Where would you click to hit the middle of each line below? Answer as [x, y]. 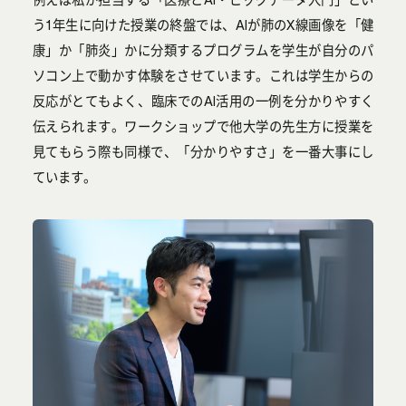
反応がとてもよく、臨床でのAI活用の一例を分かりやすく [203, 101]
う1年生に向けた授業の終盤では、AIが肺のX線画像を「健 [203, 25]
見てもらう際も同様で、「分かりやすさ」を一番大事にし [203, 152]
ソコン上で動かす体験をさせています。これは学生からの [203, 76]
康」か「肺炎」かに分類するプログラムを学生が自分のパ [203, 50]
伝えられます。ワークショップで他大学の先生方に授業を [203, 126]
